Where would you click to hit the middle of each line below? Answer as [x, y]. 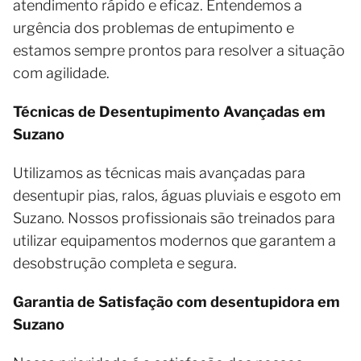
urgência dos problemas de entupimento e [154, 28]
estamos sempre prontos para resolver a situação [179, 50]
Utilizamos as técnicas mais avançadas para [159, 173]
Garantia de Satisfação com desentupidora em [176, 302]
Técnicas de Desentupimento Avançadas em [169, 112]
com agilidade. [61, 73]
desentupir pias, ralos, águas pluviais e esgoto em [177, 195]
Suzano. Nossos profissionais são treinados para [174, 218]
